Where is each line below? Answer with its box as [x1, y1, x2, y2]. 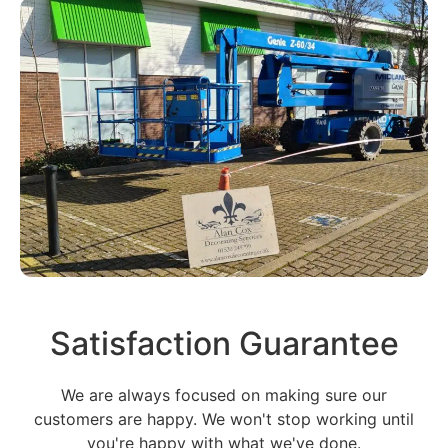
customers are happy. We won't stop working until [34, 408, 414, 429]
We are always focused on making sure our [61, 384, 387, 405]
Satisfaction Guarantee [49, 323, 399, 363]
